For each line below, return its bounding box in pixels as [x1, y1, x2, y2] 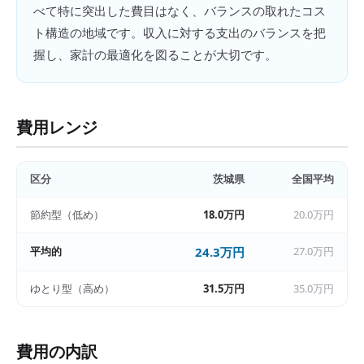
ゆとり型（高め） [30, 281, 115, 296]
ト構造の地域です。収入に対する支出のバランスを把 [33, 24, 326, 41]
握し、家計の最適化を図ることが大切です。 [33, 46, 277, 63]
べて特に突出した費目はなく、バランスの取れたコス [33, 2, 326, 19]
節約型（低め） [30, 207, 104, 222]
